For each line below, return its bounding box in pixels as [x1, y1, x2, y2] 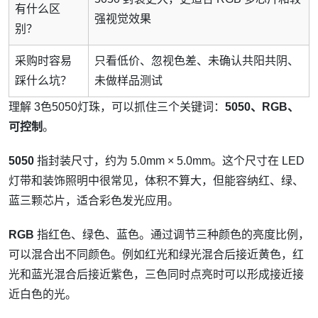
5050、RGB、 [225, 101, 299, 114]
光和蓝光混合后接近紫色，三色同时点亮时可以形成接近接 [9, 268, 304, 281]
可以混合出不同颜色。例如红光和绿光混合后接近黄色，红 [9, 248, 304, 261]
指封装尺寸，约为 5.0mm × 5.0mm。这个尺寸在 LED [34, 155, 305, 168]
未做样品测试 [94, 75, 163, 87]
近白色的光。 [9, 288, 77, 301]
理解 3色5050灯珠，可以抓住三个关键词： [9, 101, 225, 114]
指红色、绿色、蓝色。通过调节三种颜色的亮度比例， [34, 229, 309, 241]
